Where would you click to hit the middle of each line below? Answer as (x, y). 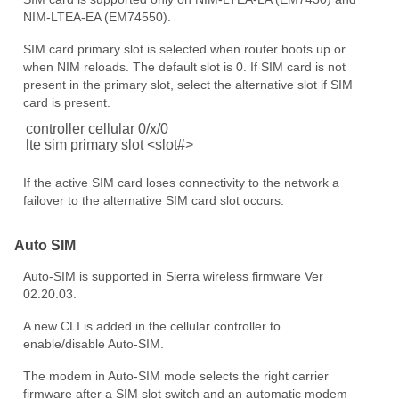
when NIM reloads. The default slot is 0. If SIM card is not (184, 66)
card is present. (67, 102)
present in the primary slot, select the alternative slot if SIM (188, 84)
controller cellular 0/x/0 (97, 128)
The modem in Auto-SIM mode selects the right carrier (176, 375)
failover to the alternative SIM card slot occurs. (154, 200)
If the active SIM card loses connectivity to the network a (181, 182)
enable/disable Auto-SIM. (94, 343)
